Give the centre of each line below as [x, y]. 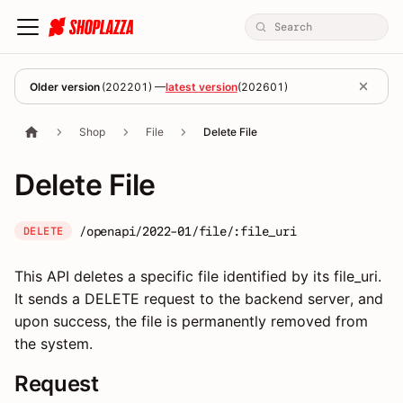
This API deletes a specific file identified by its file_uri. [198, 276]
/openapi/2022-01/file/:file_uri [188, 231]
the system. [54, 344]
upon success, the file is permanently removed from [191, 321]
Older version [65, 86]
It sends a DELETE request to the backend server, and [199, 299]
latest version [201, 86]
